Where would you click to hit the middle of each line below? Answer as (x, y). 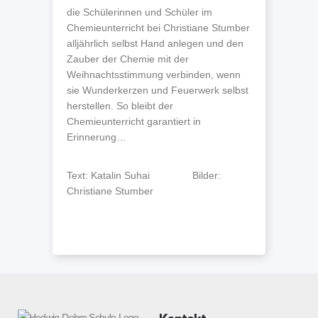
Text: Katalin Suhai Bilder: (144, 175)
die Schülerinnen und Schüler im (139, 12)
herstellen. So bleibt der (120, 106)
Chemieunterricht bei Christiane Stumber (158, 28)
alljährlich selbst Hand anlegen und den (155, 43)
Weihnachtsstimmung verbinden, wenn (154, 75)
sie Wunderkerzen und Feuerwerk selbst (158, 90)
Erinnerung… (97, 137)
